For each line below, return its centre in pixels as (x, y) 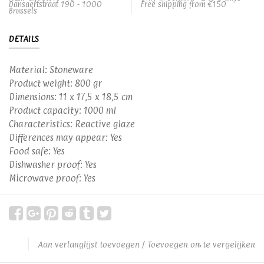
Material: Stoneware (51, 70)
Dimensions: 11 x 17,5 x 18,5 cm (71, 97)
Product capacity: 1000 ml (62, 110)
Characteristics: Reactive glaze (72, 124)
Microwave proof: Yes (52, 178)
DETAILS (24, 39)
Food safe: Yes (37, 151)
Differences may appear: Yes (65, 138)
